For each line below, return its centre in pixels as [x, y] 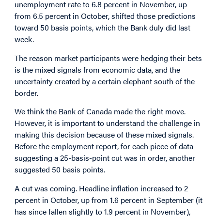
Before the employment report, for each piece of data [104, 146]
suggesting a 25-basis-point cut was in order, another [105, 158]
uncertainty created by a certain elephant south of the [105, 81]
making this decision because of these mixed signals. [104, 135]
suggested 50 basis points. [60, 170]
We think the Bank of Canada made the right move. [100, 111]
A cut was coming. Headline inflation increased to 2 [101, 188]
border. [26, 93]
